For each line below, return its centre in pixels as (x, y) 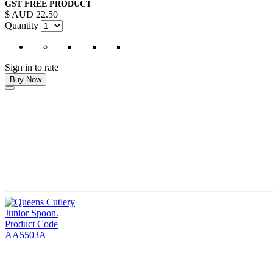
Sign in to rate (32, 67)
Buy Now (26, 79)
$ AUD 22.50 (31, 14)
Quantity (22, 25)
